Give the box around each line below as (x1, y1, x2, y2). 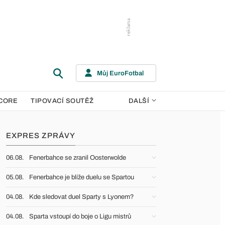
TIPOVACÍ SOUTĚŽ (31, 97, 94, 104)
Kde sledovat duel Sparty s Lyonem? (29, 193, 134, 200)
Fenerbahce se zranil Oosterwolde (29, 154, 126, 161)
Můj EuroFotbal (97, 69, 144, 77)
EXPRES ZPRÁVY (6, 132, 75, 140)
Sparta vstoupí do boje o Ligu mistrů (29, 213, 131, 220)
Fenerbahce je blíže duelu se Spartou (29, 174, 134, 181)
